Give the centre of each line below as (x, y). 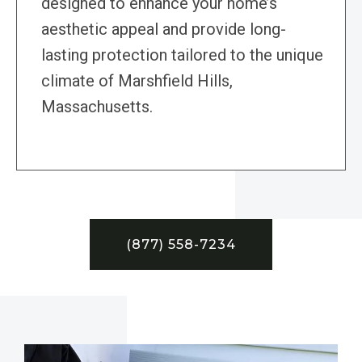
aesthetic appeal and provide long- (164, 29)
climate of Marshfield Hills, (137, 81)
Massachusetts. (97, 107)
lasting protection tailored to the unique (182, 55)
